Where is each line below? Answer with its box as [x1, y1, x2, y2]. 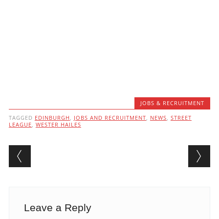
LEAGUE [8, 121, 32, 129]
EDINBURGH [34, 114, 70, 122]
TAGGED [8, 114, 35, 122]
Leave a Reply [23, 202, 91, 214]
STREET [170, 114, 192, 122]
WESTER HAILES [35, 121, 81, 129]
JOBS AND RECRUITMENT [73, 114, 146, 122]
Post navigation [8, 143, 135, 163]
